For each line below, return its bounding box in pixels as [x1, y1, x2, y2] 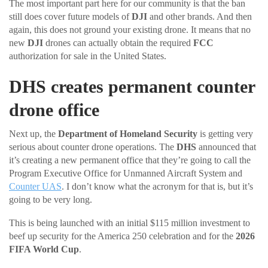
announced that [196, 141, 256, 152]
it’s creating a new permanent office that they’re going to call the [9, 154, 251, 165]
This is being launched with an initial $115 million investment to [9, 217, 250, 228]
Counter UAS [9, 181, 62, 191]
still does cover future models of [9, 11, 132, 22]
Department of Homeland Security [58, 128, 197, 139]
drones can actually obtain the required [43, 37, 193, 48]
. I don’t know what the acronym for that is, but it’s [62, 181, 253, 191]
